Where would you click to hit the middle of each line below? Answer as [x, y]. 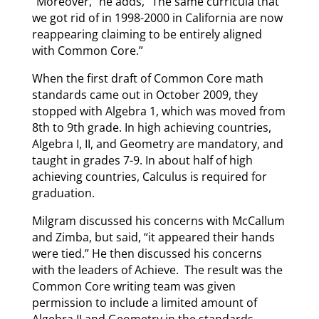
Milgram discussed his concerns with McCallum [158, 221]
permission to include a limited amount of [144, 303]
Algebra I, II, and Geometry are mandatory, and [157, 144]
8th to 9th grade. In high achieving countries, [151, 128]
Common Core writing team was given [134, 287]
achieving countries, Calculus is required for [149, 177]
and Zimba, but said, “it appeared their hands [153, 237]
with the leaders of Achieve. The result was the [157, 270]
